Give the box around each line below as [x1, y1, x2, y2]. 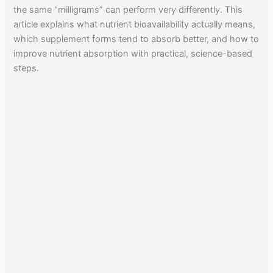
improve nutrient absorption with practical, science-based [13, 48, 253, 59]
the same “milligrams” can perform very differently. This [13, 4, 243, 15]
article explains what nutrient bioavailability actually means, [13, 18, 256, 30]
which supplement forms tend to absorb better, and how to [13, 33, 260, 44]
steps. [13, 62, 40, 74]
